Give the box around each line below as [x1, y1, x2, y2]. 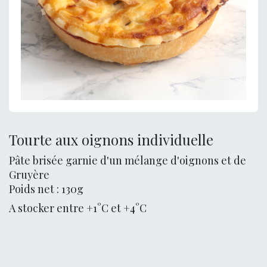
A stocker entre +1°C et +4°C [9, 201, 147, 215]
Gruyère [9, 167, 49, 182]
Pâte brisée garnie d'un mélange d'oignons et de [9, 153, 246, 167]
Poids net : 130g [9, 182, 83, 196]
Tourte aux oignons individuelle [9, 130, 213, 149]
